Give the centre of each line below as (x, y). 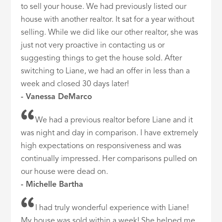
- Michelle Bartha (52, 185)
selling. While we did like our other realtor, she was (110, 33)
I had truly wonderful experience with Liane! (112, 208)
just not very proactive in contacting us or (93, 46)
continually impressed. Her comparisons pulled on (109, 159)
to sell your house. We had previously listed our (104, 7)
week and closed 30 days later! (75, 84)
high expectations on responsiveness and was (101, 146)
